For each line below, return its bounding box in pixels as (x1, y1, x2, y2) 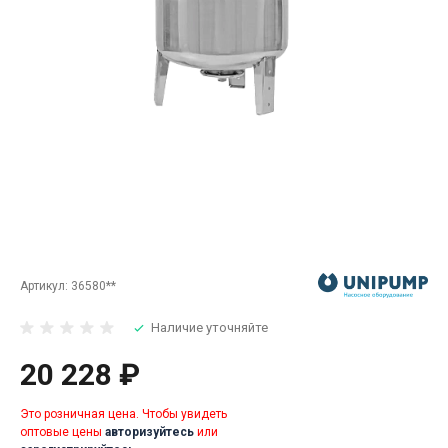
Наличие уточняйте (151, 320, 268, 336)
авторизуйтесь (105, 425, 194, 440)
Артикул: (20, 278, 71, 293)
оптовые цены (20, 425, 105, 440)
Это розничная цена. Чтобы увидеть (20, 407, 227, 422)
